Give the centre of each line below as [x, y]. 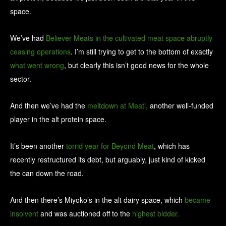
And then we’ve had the [49, 106]
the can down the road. [47, 173]
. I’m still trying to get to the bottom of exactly [142, 52]
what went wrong [37, 65]
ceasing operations [40, 52]
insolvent [24, 214]
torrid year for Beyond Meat [110, 146]
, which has [172, 146]
